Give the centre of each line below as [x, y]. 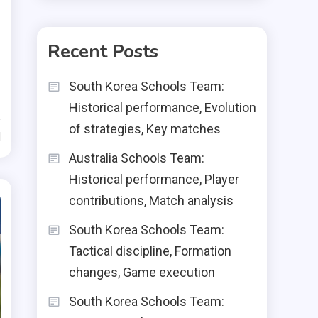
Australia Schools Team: [137, 158]
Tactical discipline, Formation [150, 251]
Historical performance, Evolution [163, 108]
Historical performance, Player [154, 179]
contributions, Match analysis [151, 201]
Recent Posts [103, 51]
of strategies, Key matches [145, 129]
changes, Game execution [142, 272]
